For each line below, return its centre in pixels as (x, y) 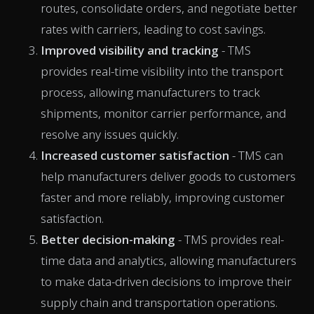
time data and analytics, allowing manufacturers (169, 260)
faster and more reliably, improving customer (163, 197)
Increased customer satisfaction (135, 155)
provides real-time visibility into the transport (162, 71)
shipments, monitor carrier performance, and (163, 113)
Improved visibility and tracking (131, 50)
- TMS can (256, 155)
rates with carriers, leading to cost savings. (153, 29)
